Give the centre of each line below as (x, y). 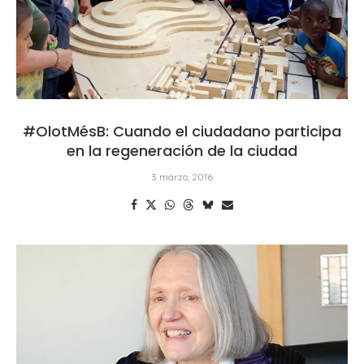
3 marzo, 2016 (182, 176)
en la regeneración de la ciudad (182, 150)
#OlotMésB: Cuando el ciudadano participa (182, 131)
